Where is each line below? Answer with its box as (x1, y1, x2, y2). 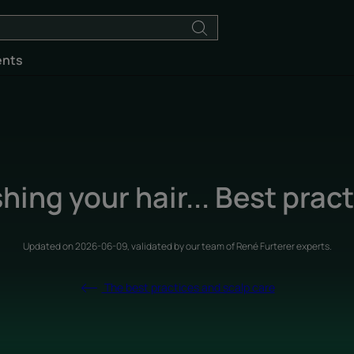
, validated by (126, 239, 186, 253)
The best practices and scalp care (101, 279, 275, 295)
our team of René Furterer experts (185, 239, 330, 253)
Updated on (22, 239, 75, 253)
